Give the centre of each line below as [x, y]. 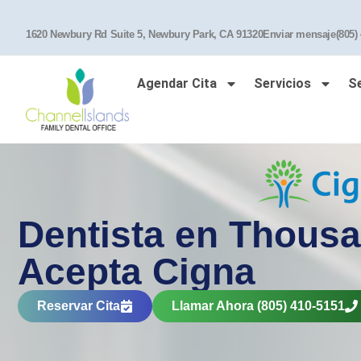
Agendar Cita [177, 83]
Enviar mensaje [299, 34]
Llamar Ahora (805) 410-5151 [258, 305]
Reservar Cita [79, 305]
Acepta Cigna [137, 271]
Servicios [282, 83]
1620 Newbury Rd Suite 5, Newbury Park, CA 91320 [145, 34]
